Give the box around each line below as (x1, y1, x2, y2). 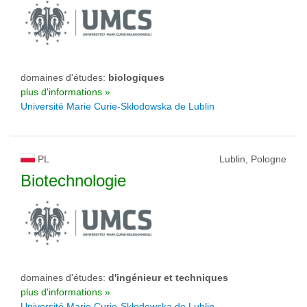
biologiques (108, 72, 164, 83)
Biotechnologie (21, 171, 126, 190)
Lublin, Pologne (219, 153, 286, 164)
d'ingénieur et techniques (108, 272, 228, 283)
